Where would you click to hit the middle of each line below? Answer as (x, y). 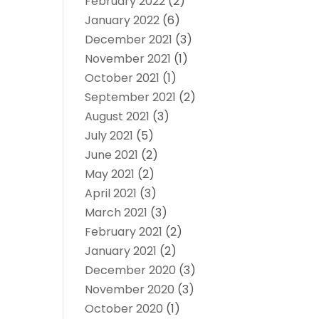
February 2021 (124, 232)
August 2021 (117, 117)
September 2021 (131, 98)
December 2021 (129, 40)
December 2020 (131, 271)
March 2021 (116, 213)
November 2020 (130, 290)
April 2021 (111, 194)
